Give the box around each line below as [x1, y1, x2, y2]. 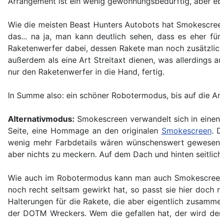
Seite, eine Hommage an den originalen [8, 126, 162, 136]
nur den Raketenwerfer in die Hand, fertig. [8, 67, 165, 77]
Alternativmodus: [8, 114, 75, 124]
